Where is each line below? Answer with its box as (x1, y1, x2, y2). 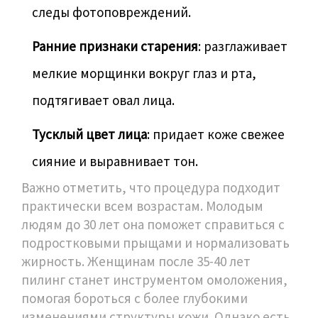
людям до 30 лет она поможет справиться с (21, 216, 285, 234)
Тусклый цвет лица (32, 126, 147, 143)
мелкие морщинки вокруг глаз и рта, (32, 65, 256, 82)
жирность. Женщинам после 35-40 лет (21, 253, 251, 270)
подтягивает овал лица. (32, 92, 175, 109)
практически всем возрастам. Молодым (21, 197, 263, 215)
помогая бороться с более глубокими (21, 290, 248, 307)
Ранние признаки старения (32, 38, 198, 55)
